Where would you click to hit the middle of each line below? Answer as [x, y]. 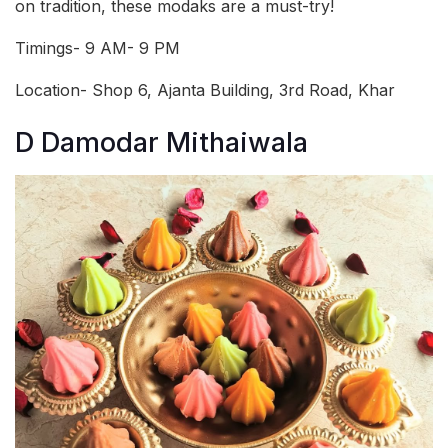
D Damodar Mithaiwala [161, 143]
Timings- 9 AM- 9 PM [97, 47]
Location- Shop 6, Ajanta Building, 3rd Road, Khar [205, 89]
